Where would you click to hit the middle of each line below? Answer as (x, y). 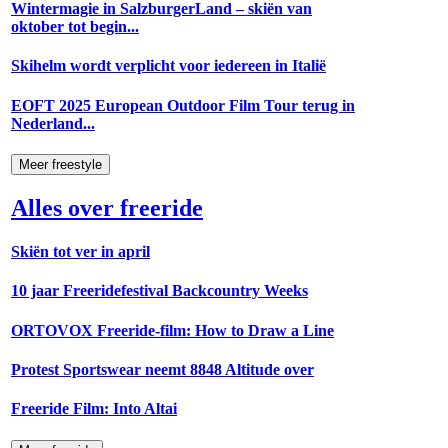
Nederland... (53, 123)
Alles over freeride (107, 207)
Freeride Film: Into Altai (94, 409)
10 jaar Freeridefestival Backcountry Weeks (159, 291)
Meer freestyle (60, 164)
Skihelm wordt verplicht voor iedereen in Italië (168, 66)
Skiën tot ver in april (80, 252)
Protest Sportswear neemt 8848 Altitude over (162, 369)
